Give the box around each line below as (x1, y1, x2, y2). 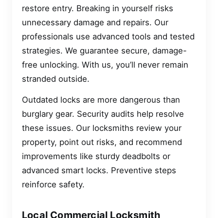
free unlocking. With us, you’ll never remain (22, 59, 188, 70)
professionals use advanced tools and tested (22, 31, 195, 41)
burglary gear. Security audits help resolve (22, 109, 184, 119)
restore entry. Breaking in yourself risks (22, 3, 173, 13)
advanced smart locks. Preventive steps (22, 165, 176, 176)
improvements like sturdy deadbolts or (22, 151, 170, 162)
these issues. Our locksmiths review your (22, 123, 182, 133)
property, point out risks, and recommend (22, 137, 182, 147)
